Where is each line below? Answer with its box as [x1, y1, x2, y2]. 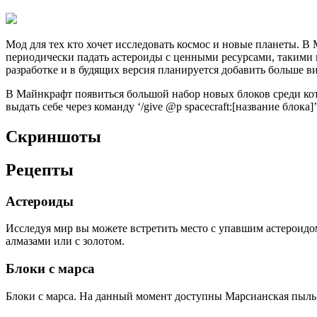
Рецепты [6, 160, 74, 179]
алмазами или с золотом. [6, 235, 125, 248]
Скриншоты [6, 127, 101, 146]
